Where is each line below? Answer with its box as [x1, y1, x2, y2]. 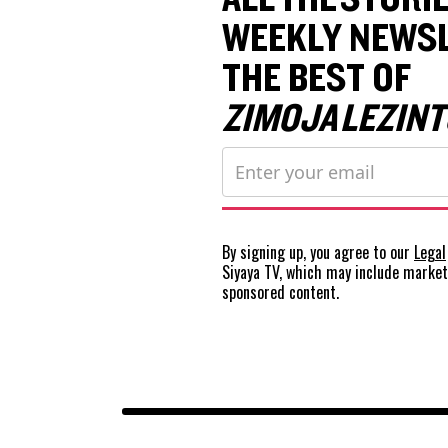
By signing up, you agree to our [222, 239, 414, 264]
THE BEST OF [222, 56, 411, 101]
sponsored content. [222, 279, 339, 304]
